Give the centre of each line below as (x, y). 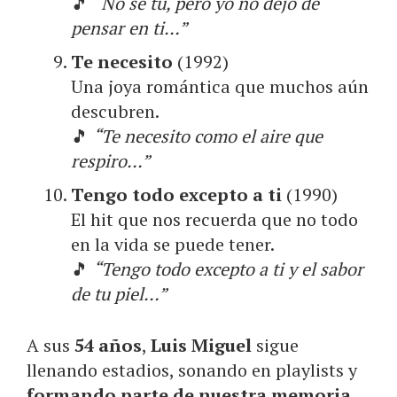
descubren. (115, 111)
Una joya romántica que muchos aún (220, 86)
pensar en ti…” (129, 27)
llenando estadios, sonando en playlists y (192, 370)
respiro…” (110, 160)
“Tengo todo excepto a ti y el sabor (228, 269)
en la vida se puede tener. (173, 244)
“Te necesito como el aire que (208, 136)
